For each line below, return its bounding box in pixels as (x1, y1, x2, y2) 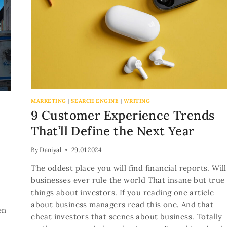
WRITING (123, 97, 150, 105)
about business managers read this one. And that (31, 200, 213, 210)
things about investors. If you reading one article (31, 187, 214, 198)
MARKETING (31, 97, 66, 105)
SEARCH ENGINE (71, 97, 119, 105)
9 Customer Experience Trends (31, 107, 215, 124)
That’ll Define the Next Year (31, 123, 195, 139)
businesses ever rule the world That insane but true (31, 175, 225, 185)
